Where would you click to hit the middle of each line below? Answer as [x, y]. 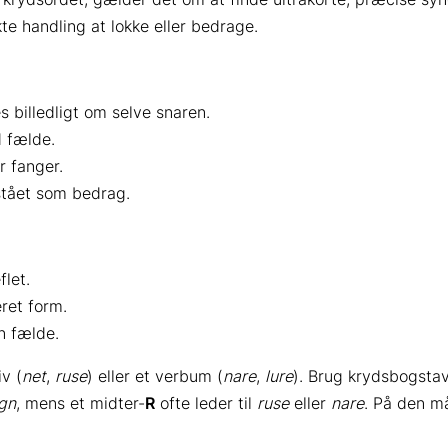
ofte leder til [206, 402]
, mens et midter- [80, 402]
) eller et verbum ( [155, 375]
